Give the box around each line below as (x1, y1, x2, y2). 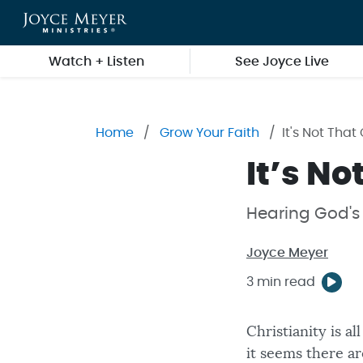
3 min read (246, 275, 315, 288)
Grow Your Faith (160, 126, 259, 139)
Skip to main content (11, 15, 143, 28)
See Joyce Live (235, 55, 330, 68)
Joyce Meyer (246, 246, 328, 259)
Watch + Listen (48, 55, 144, 68)
